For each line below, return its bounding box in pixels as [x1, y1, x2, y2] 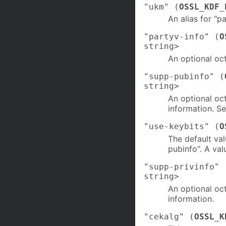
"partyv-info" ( [144, 32, 219, 42]
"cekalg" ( [144, 211, 194, 221]
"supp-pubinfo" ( [144, 72, 224, 82]
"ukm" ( [144, 2, 179, 12]
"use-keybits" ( [144, 122, 219, 132]
